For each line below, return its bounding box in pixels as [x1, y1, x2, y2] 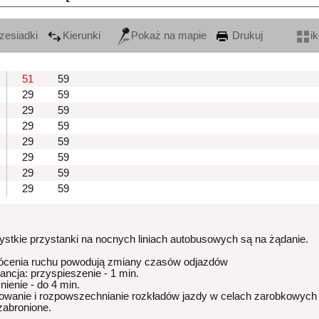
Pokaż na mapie [131, 30, 206, 42]
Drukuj [229, 30, 263, 42]
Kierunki [63, 30, 100, 42]
